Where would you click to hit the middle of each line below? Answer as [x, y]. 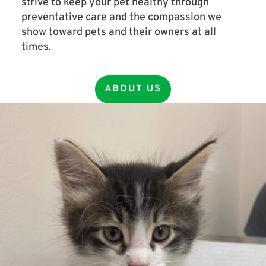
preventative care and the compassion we [121, 18]
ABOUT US [133, 89]
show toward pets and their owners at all [118, 32]
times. [37, 47]
